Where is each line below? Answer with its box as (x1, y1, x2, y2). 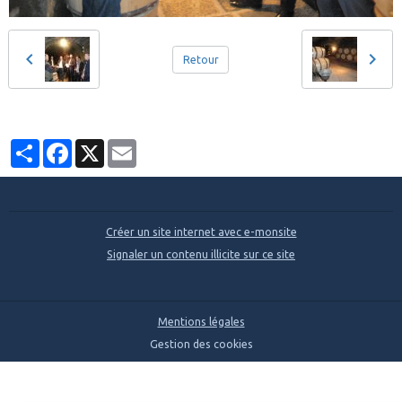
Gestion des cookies (149, 338, 253, 350)
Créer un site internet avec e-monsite (105, 226, 297, 238)
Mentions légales (157, 316, 245, 328)
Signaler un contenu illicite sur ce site (107, 249, 295, 260)
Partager (39, 140, 85, 152)
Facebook (72, 140, 120, 152)
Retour (182, 53, 219, 66)
